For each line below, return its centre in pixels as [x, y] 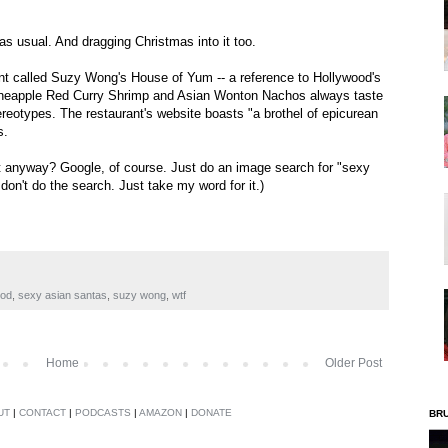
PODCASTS [103, 412]
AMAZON [160, 412]
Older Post [353, 362]
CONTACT [42, 412]
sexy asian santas [62, 294]
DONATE [211, 412]
